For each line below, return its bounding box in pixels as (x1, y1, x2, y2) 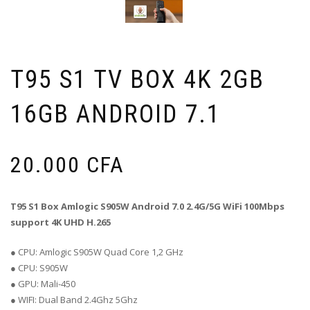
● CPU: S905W (10, 262, 68, 275)
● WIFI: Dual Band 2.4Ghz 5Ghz (10, 293, 138, 307)
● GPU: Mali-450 (10, 277, 75, 291)
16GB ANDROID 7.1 (10, 100, 221, 129)
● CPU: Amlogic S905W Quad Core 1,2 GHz (10, 246, 183, 259)
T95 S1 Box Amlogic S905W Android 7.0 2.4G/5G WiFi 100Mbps (10, 200, 284, 213)
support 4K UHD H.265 (10, 216, 111, 229)
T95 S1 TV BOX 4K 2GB (10, 65, 264, 95)
